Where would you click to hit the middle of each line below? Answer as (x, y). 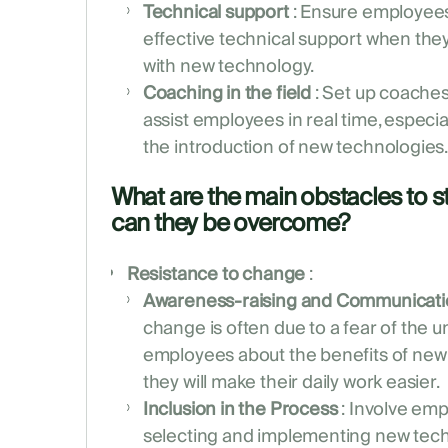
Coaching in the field (226, 94)
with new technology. (228, 67)
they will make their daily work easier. (291, 383)
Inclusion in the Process (240, 410)
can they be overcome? (229, 224)
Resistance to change (216, 275)
